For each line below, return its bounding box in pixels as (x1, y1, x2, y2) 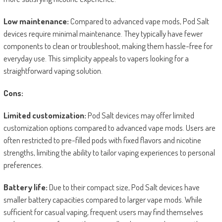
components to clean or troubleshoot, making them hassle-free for (3, 40, 213, 51)
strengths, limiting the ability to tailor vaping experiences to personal (3, 147, 215, 158)
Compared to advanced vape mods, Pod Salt (68, 15, 209, 26)
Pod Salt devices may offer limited (86, 110, 194, 120)
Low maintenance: (3, 15, 69, 26)
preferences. (3, 159, 43, 170)
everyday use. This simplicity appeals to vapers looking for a (3, 53, 189, 63)
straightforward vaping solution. (3, 65, 103, 76)
